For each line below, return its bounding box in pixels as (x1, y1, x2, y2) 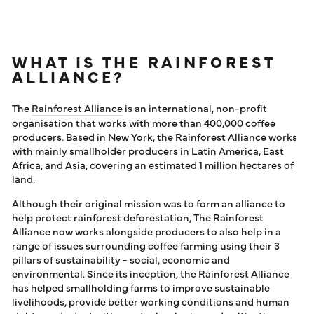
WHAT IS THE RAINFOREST (12, 50, 275, 72)
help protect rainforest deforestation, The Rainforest (12, 210, 264, 224)
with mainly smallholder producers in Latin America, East (12, 143, 284, 158)
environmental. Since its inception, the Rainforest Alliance (12, 266, 289, 280)
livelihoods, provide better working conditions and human (12, 294, 289, 308)
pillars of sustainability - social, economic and (12, 252, 230, 266)
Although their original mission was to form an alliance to (12, 196, 285, 210)
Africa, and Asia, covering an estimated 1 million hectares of (12, 157, 294, 172)
